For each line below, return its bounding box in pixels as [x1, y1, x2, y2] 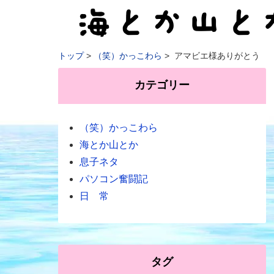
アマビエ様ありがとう [171, 51, 260, 61]
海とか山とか [79, 139, 138, 150]
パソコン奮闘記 [79, 174, 148, 184]
